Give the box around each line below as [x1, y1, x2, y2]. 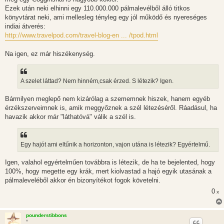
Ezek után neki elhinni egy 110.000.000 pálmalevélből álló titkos [5, 4, 190, 12]
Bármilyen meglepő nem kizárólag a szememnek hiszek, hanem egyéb [5, 95, 210, 103]
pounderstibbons [26, 212, 67, 218]
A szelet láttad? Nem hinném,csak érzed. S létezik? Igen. [20, 77, 173, 84]
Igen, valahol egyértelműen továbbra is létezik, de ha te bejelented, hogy [5, 158, 215, 166]
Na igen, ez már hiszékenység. [5, 49, 95, 57]
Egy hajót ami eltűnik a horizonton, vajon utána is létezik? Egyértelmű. [20, 140, 210, 148]
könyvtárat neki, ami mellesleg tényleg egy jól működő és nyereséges [5, 13, 207, 21]
